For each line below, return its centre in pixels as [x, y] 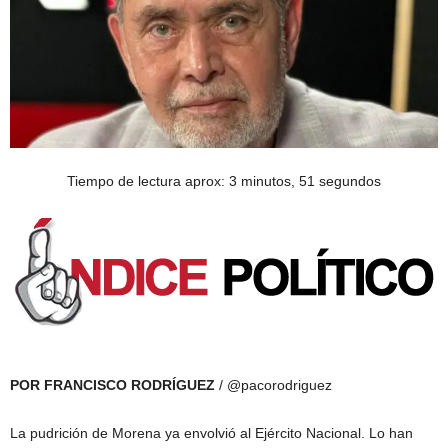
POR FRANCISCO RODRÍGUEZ [112, 385]
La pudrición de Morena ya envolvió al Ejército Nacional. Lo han [211, 433]
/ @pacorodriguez [273, 385]
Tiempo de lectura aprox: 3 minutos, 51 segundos [224, 181]
